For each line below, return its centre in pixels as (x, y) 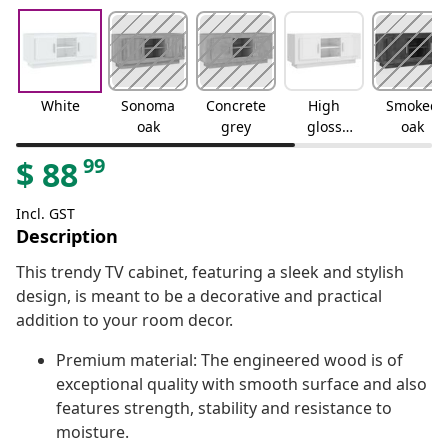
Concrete (236, 106)
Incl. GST (45, 214)
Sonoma (148, 106)
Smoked (412, 106)
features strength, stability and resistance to (224, 408)
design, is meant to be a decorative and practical (199, 296)
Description (67, 236)
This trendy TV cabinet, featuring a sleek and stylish (210, 272)
